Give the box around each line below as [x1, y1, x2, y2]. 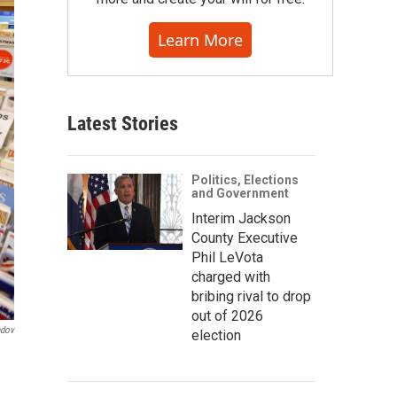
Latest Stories [67, 113, 178, 135]
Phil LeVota [191, 249, 263, 266]
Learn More [158, 29, 243, 51]
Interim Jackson [191, 210, 291, 227]
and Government [191, 186, 289, 200]
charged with [191, 269, 270, 285]
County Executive [191, 230, 298, 246]
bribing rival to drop [191, 288, 311, 305]
